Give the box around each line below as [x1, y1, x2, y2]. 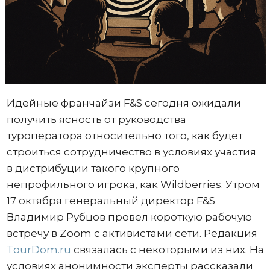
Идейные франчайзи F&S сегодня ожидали [6, 96, 241, 109]
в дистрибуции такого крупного [6, 162, 180, 174]
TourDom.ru [6, 243, 71, 256]
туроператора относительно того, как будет [6, 129, 243, 142]
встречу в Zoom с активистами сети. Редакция [6, 227, 257, 239]
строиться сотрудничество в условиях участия [6, 145, 256, 158]
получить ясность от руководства [6, 113, 186, 125]
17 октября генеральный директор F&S [6, 194, 215, 207]
